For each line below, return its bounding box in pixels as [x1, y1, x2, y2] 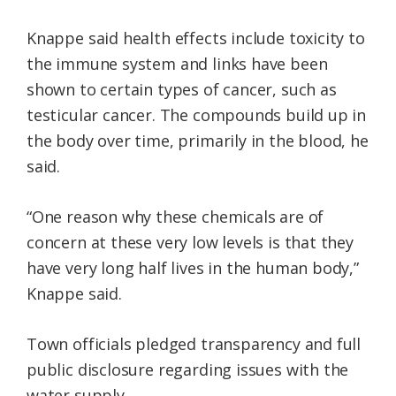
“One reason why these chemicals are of [27, 205, 324, 227]
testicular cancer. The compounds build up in [27, 103, 367, 126]
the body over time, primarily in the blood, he [27, 129, 369, 151]
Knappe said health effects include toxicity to [27, 27, 365, 49]
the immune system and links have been [27, 52, 328, 74]
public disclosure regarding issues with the [27, 358, 349, 380]
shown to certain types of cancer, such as [27, 78, 337, 100]
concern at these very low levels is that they [27, 231, 354, 253]
